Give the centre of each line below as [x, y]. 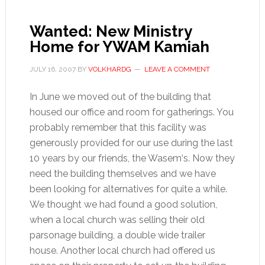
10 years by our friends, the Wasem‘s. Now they [132, 158]
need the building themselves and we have [122, 173]
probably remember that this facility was [118, 127]
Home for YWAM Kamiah [119, 46]
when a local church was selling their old [117, 219]
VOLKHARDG [109, 69]
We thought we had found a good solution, [123, 204]
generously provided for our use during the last [131, 143]
